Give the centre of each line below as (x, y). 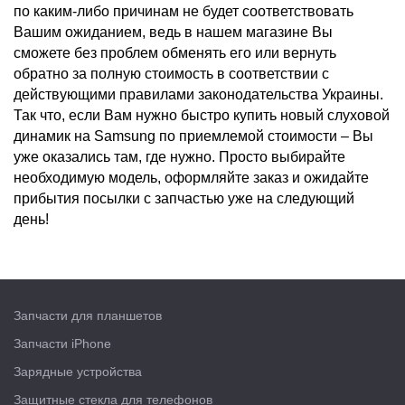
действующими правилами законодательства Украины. (198, 94)
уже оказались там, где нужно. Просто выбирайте (179, 156)
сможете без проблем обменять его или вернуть (175, 52)
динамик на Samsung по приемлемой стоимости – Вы (193, 136)
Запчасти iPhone (62, 343)
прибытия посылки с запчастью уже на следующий (184, 198)
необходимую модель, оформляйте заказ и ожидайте (191, 177)
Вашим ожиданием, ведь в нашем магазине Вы (173, 32)
